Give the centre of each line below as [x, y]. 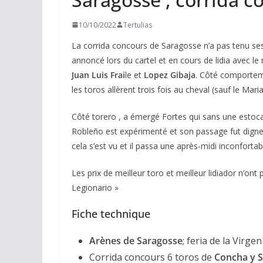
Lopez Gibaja [170, 75]
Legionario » [95, 187]
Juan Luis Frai [98, 75]
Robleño [87, 131]
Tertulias [138, 25]
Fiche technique [111, 213]
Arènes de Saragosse [136, 240]
